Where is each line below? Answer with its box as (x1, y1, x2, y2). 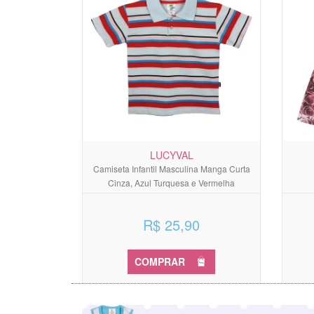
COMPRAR (135, 254, 185, 268)
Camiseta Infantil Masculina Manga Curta (93, 162, 250, 175)
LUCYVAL (149, 147, 193, 162)
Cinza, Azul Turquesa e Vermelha (108, 176, 235, 189)
